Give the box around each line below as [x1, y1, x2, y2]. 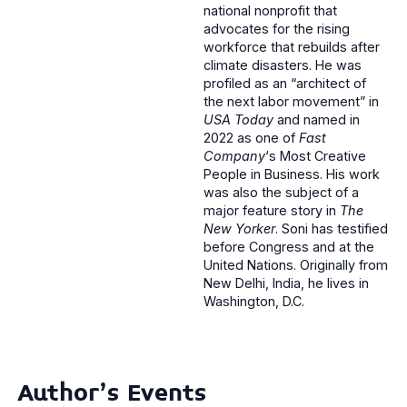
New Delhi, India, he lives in [203, 275, 369, 292]
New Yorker [203, 221, 275, 237]
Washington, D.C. [203, 293, 304, 310]
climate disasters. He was [203, 57, 362, 74]
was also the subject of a [203, 184, 359, 201]
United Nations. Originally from [203, 257, 388, 273]
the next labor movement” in [203, 94, 379, 110]
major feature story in [203, 203, 340, 219]
